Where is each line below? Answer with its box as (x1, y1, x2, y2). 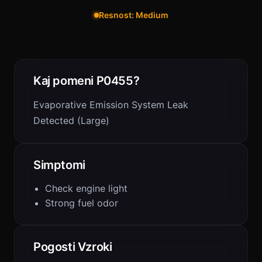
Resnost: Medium (98, 10, 168, 20)
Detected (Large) (33, 115, 109, 126)
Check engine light (45, 182, 127, 194)
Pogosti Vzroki (33, 240, 112, 254)
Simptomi (33, 158, 85, 172)
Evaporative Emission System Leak (33, 99, 188, 111)
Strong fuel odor (45, 197, 118, 209)
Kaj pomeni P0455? (33, 74, 140, 88)
